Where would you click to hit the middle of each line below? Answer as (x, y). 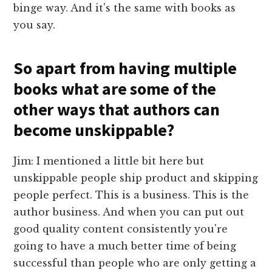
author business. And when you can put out (129, 212)
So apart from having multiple (125, 68)
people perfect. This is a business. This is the (131, 195)
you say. (35, 25)
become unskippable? (94, 130)
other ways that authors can (117, 110)
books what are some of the (115, 89)
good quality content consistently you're (121, 229)
